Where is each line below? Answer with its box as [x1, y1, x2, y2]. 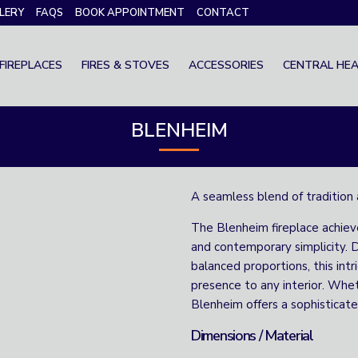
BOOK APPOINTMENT [75, 6, 185, 20]
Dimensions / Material [191, 326, 313, 345]
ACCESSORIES [189, 58, 264, 73]
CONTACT [197, 6, 249, 20]
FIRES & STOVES [82, 58, 169, 73]
